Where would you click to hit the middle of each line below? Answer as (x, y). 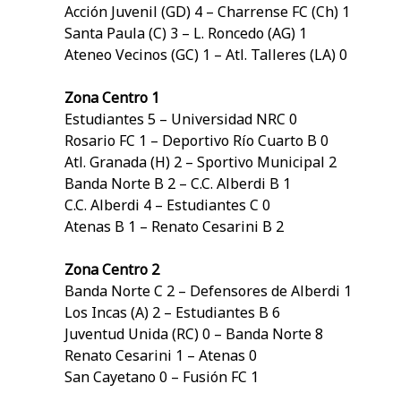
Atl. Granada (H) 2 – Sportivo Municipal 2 (200, 162)
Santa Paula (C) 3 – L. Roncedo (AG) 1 (186, 34)
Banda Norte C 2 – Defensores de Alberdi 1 (208, 291)
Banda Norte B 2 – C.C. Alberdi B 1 (178, 184)
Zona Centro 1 (112, 98)
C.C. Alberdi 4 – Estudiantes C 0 (167, 205)
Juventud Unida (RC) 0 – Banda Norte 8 (194, 334)
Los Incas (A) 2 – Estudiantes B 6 (172, 313)
